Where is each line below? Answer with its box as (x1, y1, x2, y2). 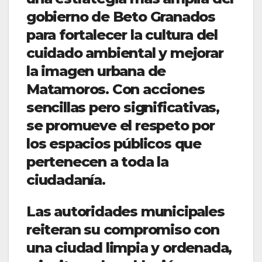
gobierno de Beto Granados (26, 8, 215, 26)
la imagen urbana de (26, 63, 166, 80)
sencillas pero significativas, (26, 99, 219, 116)
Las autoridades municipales (26, 202, 225, 220)
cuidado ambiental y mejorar (26, 44, 223, 62)
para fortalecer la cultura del (26, 26, 218, 44)
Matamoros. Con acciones (26, 81, 205, 98)
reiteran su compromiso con (26, 220, 219, 238)
